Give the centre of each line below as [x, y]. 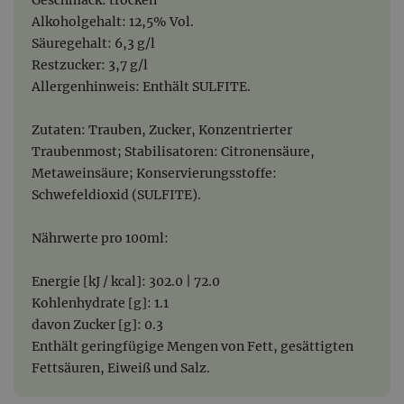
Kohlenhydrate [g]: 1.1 [100, 303]
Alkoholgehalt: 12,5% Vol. [113, 21]
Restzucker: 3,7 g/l [90, 64]
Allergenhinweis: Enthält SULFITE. [141, 86]
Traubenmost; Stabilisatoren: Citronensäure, [173, 151]
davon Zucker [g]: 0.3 [97, 324]
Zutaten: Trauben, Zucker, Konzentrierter [162, 129]
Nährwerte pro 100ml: [100, 238]
